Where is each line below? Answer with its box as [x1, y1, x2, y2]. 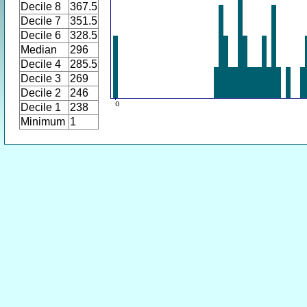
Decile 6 [21, 29, 61, 41]
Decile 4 [21, 58, 61, 70]
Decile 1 [21, 101, 61, 113]
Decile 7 [21, 15, 61, 27]
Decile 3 [21, 73, 61, 84]
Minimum [21, 116, 65, 127]
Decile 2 [21, 87, 61, 99]
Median [21, 44, 57, 56]
